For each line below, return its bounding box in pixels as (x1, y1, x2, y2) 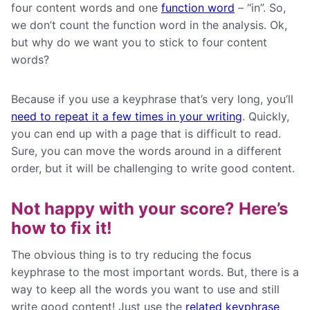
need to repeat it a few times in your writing (11, 109, 242, 123)
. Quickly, (242, 109, 289, 123)
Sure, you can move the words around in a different (11, 144, 282, 158)
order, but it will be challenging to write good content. (11, 161, 295, 175)
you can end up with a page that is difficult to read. (11, 127, 281, 140)
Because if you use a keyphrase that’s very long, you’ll (11, 92, 293, 106)
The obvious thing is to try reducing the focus (11, 248, 251, 262)
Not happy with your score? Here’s (11, 199, 288, 219)
